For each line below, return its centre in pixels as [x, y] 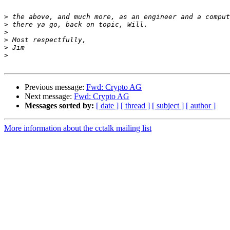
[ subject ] [168, 106]
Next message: [49, 97]
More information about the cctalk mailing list [78, 128]
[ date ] [107, 106]
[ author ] [201, 106]
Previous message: [55, 87]
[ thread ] [135, 106]
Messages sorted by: [59, 106]
